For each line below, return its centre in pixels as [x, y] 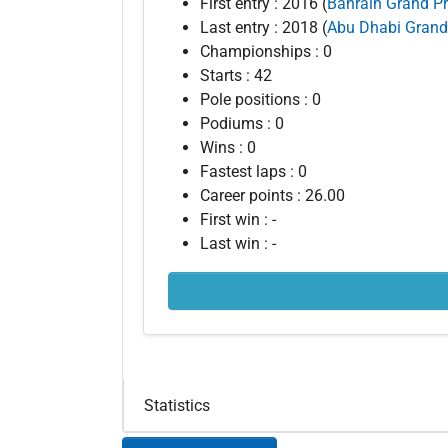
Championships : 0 [266, 51]
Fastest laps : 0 [253, 171]
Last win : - [238, 243]
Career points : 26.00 [272, 195]
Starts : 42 [236, 75]
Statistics [177, 405]
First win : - [238, 219]
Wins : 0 [228, 147]
